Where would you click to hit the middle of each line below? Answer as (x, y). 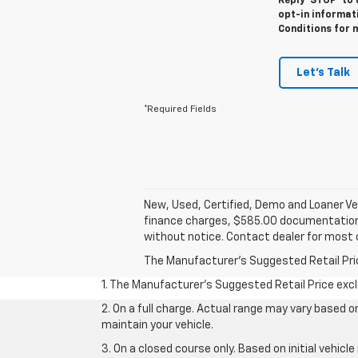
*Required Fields (180, 109)
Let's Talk (323, 72)
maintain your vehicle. (157, 325)
